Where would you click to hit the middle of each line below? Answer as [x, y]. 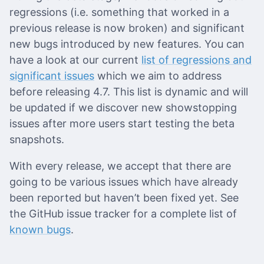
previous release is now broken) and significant [127, 28]
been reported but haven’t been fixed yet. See [124, 198]
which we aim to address [158, 76]
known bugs [40, 230]
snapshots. [37, 140]
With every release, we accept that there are [120, 166]
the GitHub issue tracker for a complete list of [123, 214]
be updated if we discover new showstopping [123, 108]
